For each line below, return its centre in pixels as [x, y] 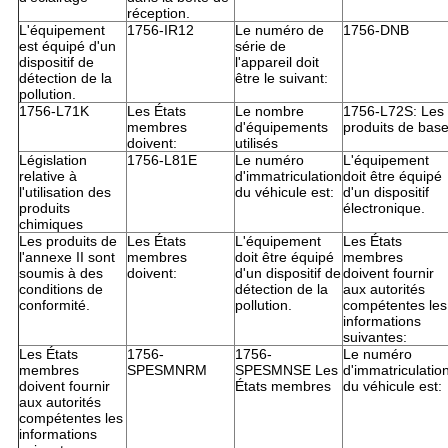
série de [260, 45]
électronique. [383, 207]
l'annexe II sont [66, 256]
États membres [282, 385]
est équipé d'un [67, 45]
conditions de [60, 288]
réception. [158, 12]
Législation [52, 159]
